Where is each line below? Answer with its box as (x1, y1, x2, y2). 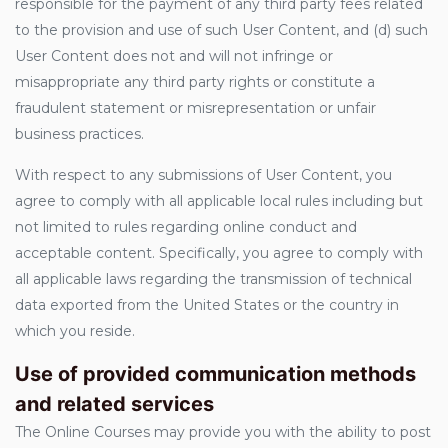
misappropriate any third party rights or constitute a (15, 73, 375, 91)
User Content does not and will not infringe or (15, 47, 333, 65)
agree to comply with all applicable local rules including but (15, 192, 423, 210)
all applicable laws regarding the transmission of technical (15, 270, 412, 288)
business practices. (15, 125, 144, 143)
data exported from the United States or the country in (15, 296, 399, 314)
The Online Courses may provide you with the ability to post (15, 423, 431, 441)
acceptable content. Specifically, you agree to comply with (15, 244, 423, 262)
